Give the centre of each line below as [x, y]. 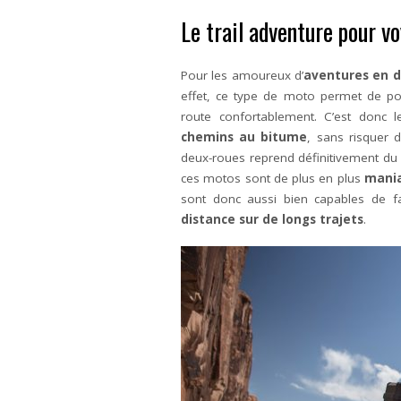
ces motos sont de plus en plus [273, 178]
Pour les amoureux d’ [242, 75]
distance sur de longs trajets [272, 219]
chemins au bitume [244, 137]
